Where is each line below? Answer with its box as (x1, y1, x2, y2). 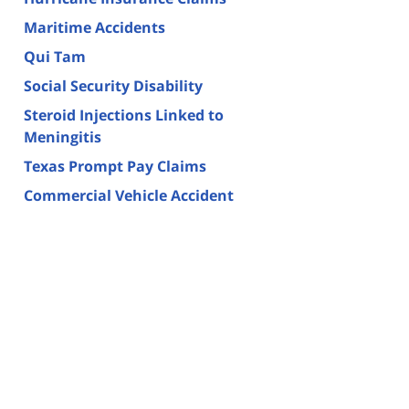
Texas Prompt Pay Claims (24, 155, 206, 176)
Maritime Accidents (24, 16, 165, 37)
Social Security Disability (24, 75, 203, 96)
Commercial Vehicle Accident (24, 184, 234, 205)
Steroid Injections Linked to (24, 104, 224, 125)
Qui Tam (24, 46, 86, 67)
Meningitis (24, 126, 101, 147)
